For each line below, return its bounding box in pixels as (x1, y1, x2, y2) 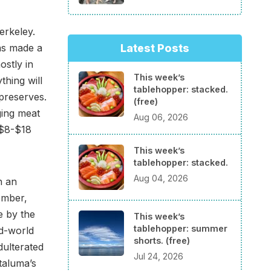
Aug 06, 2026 (134, 111, 188, 122)
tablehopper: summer (134, 223, 227, 233)
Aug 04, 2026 (134, 172, 188, 183)
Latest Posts (120, 41, 189, 54)
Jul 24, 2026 (134, 250, 183, 261)
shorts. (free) (134, 235, 190, 246)
